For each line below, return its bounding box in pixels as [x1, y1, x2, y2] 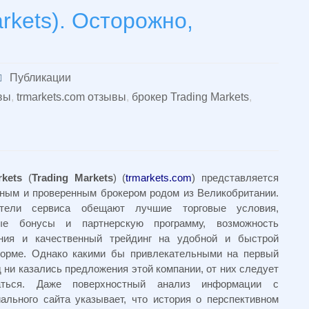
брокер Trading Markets [131, 91, 249, 103]
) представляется [192, 172, 279, 183]
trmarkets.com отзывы [16, 91, 126, 103]
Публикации [10, 72, 72, 83]
